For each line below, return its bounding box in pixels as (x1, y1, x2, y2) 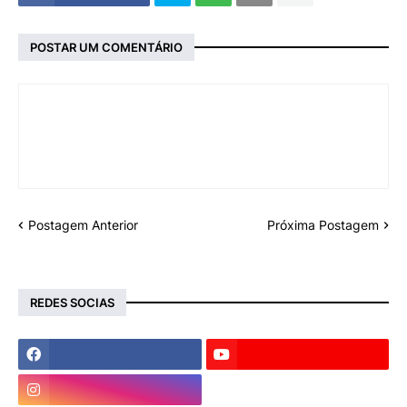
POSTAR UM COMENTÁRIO (30, 39, 183, 55)
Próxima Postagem (267, 217, 379, 233)
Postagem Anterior (28, 217, 138, 233)
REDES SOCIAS (30, 294, 114, 310)
